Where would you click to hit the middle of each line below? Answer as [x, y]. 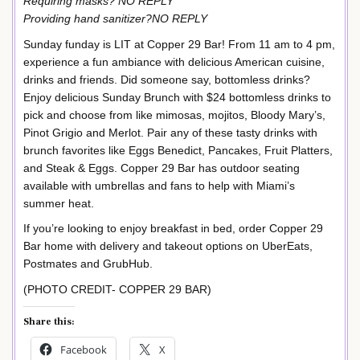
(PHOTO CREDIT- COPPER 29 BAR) [117, 290]
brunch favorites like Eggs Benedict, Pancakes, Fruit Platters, [178, 150]
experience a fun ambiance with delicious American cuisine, [174, 61]
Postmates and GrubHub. [88, 264]
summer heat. [59, 203]
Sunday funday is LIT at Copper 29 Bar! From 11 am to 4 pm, [179, 44]
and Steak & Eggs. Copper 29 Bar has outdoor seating [162, 168]
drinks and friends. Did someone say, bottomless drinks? [167, 79]
